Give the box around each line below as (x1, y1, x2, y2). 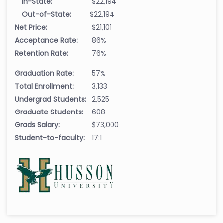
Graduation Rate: (15, 68, 74, 79)
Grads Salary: (15, 120, 60, 130)
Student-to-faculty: (15, 133, 85, 143)
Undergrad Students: (15, 94, 86, 105)
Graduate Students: (15, 107, 83, 117)
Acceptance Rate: (15, 35, 78, 46)
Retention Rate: (15, 48, 68, 59)
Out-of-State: (22, 9, 71, 20)
